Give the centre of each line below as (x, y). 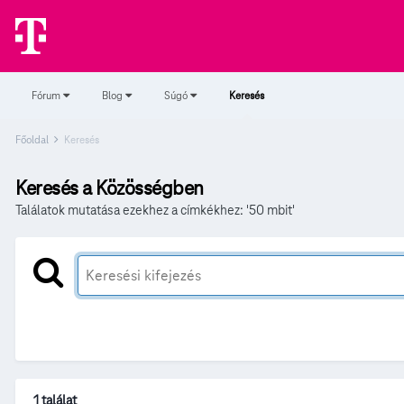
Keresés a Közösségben (110, 188)
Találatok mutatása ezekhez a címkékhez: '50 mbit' (155, 210)
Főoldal (33, 139)
